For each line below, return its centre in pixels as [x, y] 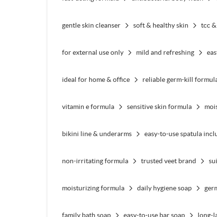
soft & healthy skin [161, 25]
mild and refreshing [165, 52]
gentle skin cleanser [91, 25]
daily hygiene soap [164, 188]
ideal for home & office [96, 79]
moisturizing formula [93, 188]
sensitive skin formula [159, 106]
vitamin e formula [88, 106]
